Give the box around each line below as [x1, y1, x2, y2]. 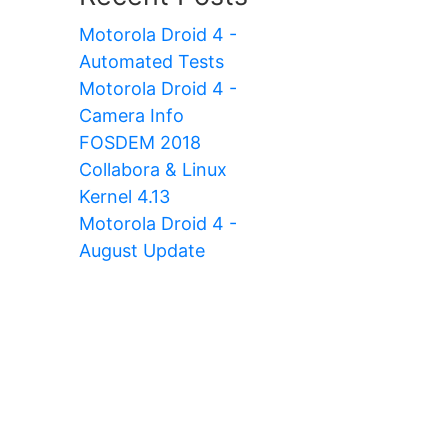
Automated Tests [79, 50, 224, 72]
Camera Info [79, 104, 184, 126]
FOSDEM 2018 [79, 131, 201, 153]
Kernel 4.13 [79, 185, 170, 207]
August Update [79, 239, 205, 261]
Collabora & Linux [79, 158, 227, 180]
